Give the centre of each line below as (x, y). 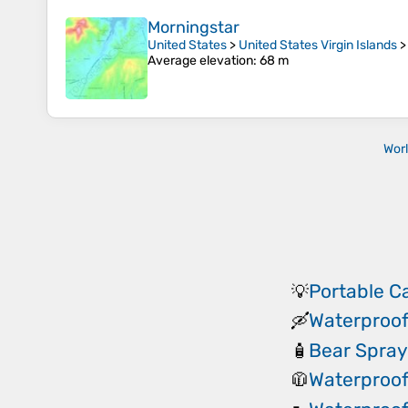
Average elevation (200, 61)
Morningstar (194, 28)
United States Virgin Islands (318, 46)
